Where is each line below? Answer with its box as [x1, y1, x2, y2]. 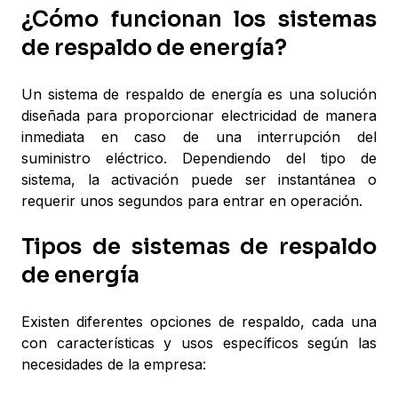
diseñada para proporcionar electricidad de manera [21, 107, 377, 124]
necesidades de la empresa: [21, 355, 206, 373]
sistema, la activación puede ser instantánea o [21, 171, 377, 188]
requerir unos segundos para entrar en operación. [21, 192, 362, 210]
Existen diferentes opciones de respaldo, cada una [21, 313, 377, 330]
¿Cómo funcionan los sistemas [21, 6, 377, 33]
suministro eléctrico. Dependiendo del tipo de [21, 149, 377, 167]
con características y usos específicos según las [21, 334, 377, 352]
